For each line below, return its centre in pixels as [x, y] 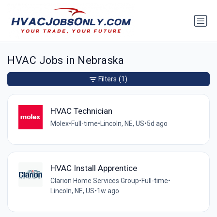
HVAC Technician [81, 111]
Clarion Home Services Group [94, 181]
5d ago [157, 123]
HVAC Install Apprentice [93, 168]
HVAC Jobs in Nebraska [66, 61]
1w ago [108, 191]
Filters [108, 79]
